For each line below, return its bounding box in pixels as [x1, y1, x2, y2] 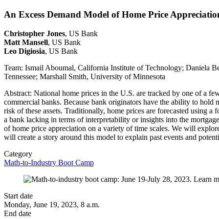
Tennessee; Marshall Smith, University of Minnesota [4, 72, 165, 81]
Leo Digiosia [4, 46, 45, 55]
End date [4, 209, 31, 218]
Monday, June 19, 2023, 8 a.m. [4, 200, 100, 209]
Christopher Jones [4, 29, 65, 38]
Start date [4, 191, 33, 200]
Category [4, 149, 32, 158]
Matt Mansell [4, 38, 48, 46]
